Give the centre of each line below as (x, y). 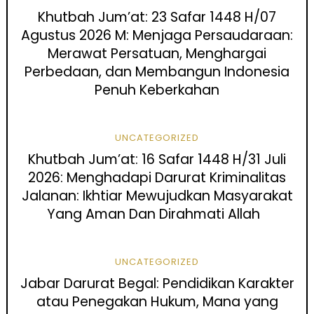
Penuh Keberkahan (157, 90)
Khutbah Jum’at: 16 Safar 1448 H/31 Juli (157, 160)
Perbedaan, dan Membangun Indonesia (157, 72)
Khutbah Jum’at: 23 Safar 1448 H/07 (157, 18)
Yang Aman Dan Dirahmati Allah (157, 214)
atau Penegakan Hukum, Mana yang (157, 302)
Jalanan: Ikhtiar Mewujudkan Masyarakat (157, 196)
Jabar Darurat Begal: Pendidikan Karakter (157, 284)
